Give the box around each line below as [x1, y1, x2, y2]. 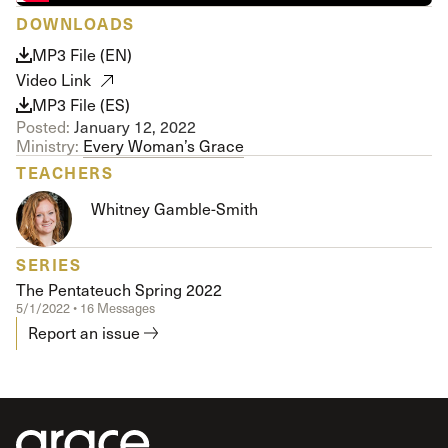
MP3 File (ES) [32, 94, 130, 115]
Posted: [16, 116, 70, 137]
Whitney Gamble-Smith [91, 198, 259, 220]
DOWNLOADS [16, 11, 135, 34]
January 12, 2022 [70, 116, 196, 137]
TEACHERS [16, 160, 113, 183]
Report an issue [28, 322, 140, 344]
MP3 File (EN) [32, 44, 132, 65]
